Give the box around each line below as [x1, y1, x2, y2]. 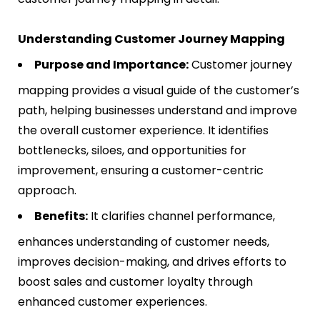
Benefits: [34, 208, 88, 225]
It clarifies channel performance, [88, 208, 275, 225]
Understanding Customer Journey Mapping [18, 31, 285, 48]
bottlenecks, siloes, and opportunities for [18, 142, 246, 159]
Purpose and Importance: [34, 56, 189, 74]
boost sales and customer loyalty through [18, 274, 253, 291]
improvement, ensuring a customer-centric [18, 162, 264, 179]
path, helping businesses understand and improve [18, 102, 297, 119]
